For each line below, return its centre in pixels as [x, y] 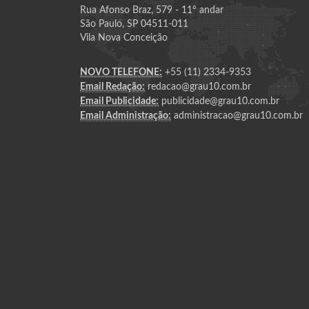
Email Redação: [113, 87]
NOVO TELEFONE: [121, 72]
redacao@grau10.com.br [198, 87]
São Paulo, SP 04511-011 [134, 24]
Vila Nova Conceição [124, 38]
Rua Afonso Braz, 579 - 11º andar [152, 10]
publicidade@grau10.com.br [219, 101]
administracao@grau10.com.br [237, 116]
